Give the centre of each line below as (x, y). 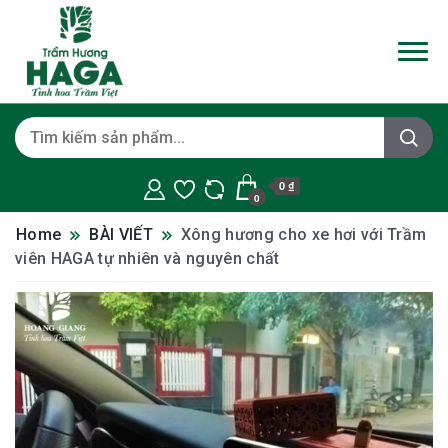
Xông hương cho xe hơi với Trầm (303, 234)
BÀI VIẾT (121, 234)
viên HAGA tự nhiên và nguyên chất (147, 258)
